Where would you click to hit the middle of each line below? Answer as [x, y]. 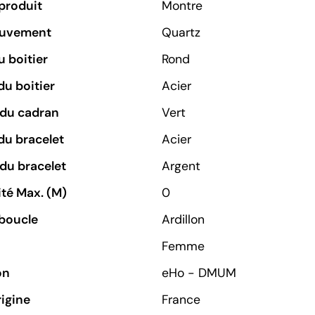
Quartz [181, 32]
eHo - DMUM [199, 272]
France [181, 299]
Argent [181, 166]
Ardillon [183, 219]
